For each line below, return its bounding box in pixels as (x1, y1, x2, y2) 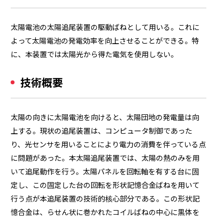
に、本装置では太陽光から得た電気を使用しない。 (11, 48, 178, 59)
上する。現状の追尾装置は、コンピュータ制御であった (11, 125, 193, 136)
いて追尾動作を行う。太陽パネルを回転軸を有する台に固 (11, 166, 200, 176)
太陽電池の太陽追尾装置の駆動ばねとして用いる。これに (11, 21, 200, 32)
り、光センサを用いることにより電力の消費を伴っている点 (11, 139, 206, 149)
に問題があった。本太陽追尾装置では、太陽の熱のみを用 (11, 152, 200, 163)
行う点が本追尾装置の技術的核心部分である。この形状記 (11, 193, 200, 203)
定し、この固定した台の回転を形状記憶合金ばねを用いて (11, 179, 200, 190)
